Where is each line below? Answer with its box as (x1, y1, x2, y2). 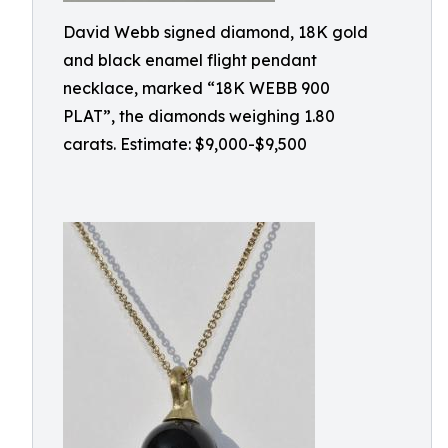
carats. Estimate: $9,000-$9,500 (63, 134, 307, 154)
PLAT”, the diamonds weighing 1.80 (63, 106, 335, 126)
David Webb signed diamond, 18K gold (63, 22, 368, 42)
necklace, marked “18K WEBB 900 (63, 78, 330, 98)
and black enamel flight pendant (63, 50, 317, 70)
